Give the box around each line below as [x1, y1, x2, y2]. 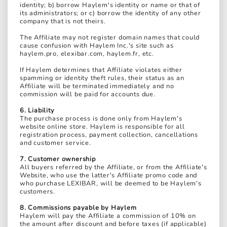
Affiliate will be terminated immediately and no [20, 82, 174, 91]
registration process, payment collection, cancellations [20, 130, 198, 140]
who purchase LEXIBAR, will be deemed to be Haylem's [20, 179, 202, 188]
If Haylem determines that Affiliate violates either [20, 65, 182, 75]
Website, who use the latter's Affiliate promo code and [20, 171, 198, 180]
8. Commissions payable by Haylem [20, 203, 137, 213]
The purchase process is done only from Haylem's [20, 114, 182, 124]
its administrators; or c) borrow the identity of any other [20, 9, 201, 18]
